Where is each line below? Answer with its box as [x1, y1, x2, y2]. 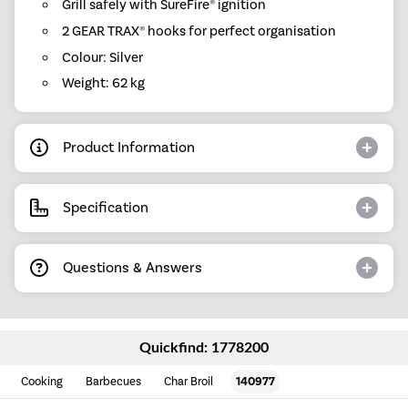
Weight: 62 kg [61, 75, 145, 92]
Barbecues [86, 374, 142, 389]
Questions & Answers [63, 259, 202, 277]
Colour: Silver [61, 48, 143, 66]
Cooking [21, 374, 64, 389]
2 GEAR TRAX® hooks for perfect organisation [61, 22, 336, 39]
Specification [63, 199, 148, 217]
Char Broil [164, 374, 214, 389]
